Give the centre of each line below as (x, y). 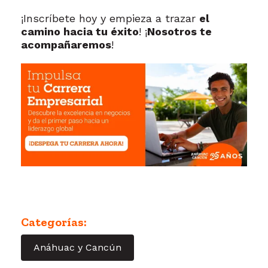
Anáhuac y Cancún (77, 247)
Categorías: (54, 222)
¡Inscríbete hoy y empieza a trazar (110, 18)
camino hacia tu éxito (80, 31)
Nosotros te (179, 31)
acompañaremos (66, 44)
